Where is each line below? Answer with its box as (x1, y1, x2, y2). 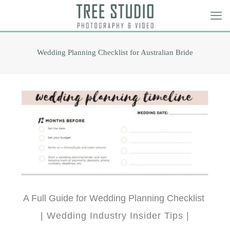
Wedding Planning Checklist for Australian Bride (37, 48, 193, 56)
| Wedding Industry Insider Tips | (40, 210, 189, 221)
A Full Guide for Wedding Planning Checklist (23, 193, 207, 203)
